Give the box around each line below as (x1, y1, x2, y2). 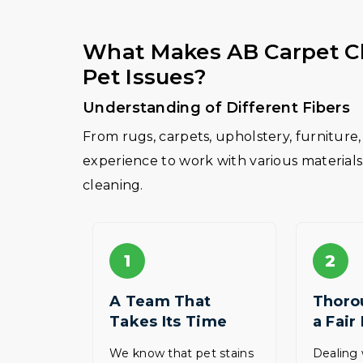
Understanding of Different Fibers (83, 99, 350, 117)
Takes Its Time (109, 313, 228, 331)
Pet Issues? (83, 64, 207, 90)
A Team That (109, 293, 211, 310)
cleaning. (83, 177, 143, 193)
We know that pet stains (109, 346, 254, 361)
